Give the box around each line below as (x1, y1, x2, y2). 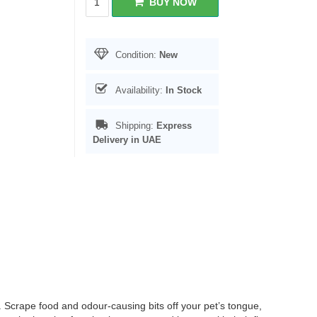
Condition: (112, 50, 159, 60)
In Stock (165, 85, 202, 96)
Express (156, 120, 192, 131)
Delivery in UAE (92, 134, 161, 145)
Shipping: (112, 120, 156, 131)
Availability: (112, 85, 166, 96)
